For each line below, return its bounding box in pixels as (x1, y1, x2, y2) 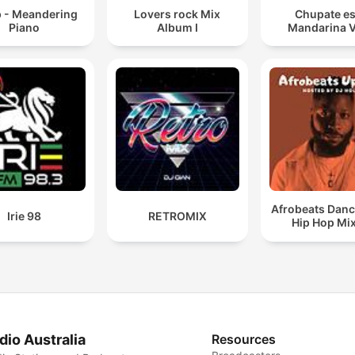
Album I (156, 20, 198, 34)
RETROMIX (147, 208, 207, 223)
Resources (212, 330, 277, 347)
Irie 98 (7, 208, 42, 223)
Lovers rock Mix (134, 6, 221, 21)
